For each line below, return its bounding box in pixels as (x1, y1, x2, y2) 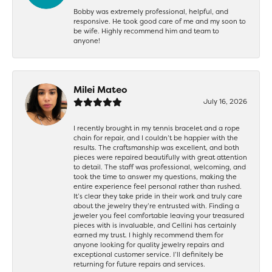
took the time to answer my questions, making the (73, 171, 237, 182)
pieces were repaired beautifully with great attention (73, 152, 247, 162)
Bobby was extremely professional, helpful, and (73, 6, 228, 16)
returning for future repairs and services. (73, 259, 205, 269)
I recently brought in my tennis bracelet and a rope (73, 123, 240, 133)
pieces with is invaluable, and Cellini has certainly (73, 220, 236, 230)
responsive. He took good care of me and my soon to (73, 16, 246, 26)
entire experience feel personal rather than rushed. (73, 181, 242, 191)
